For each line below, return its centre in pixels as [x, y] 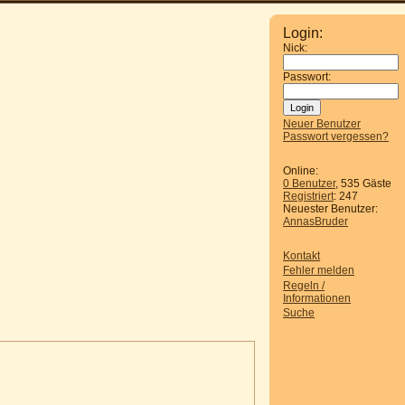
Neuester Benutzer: [330, 209]
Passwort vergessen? [336, 137]
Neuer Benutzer [322, 124]
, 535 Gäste [363, 184]
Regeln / [304, 285]
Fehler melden [319, 271]
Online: [301, 171]
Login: [303, 33]
